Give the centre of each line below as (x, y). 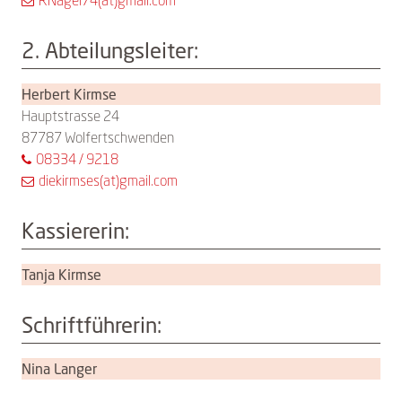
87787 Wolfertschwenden (98, 138)
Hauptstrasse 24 (70, 116)
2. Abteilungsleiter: (110, 50)
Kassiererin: (75, 231)
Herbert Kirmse (69, 94)
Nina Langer (59, 369)
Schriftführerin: (92, 325)
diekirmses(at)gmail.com (108, 181)
